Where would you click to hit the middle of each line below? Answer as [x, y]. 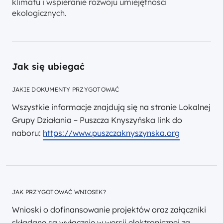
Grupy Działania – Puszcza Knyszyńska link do [97, 120]
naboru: [27, 133]
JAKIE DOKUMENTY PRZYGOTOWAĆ [66, 89]
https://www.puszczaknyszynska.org [111, 133]
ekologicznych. [39, 13]
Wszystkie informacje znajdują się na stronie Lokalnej [111, 107]
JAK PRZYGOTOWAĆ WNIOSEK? [59, 192]
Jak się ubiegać [48, 66]
